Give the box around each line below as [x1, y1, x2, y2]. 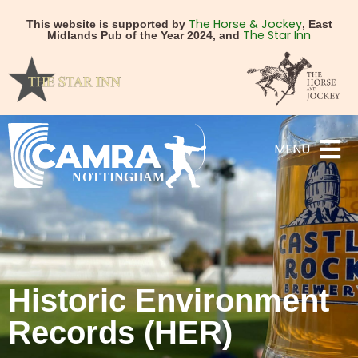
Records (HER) [8, 314, 233, 350]
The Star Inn [243, 27, 311, 43]
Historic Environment [8, 282, 329, 318]
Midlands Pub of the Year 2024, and [47, 29, 243, 42]
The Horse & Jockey [188, 16, 302, 32]
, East [301, 18, 332, 30]
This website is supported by [26, 18, 189, 30]
